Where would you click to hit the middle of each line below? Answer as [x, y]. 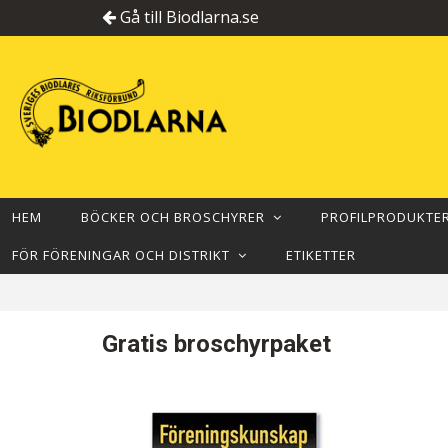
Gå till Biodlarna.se [187, 17]
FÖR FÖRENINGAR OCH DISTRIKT [125, 255]
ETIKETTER [321, 255]
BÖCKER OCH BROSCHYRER [177, 217]
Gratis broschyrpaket [216, 344]
